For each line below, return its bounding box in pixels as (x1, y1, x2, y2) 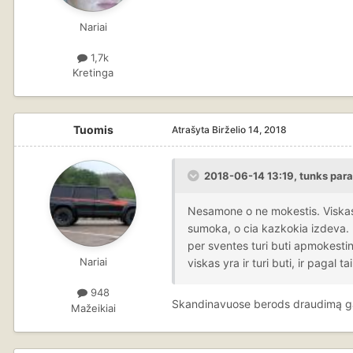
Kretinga (72, 66, 113, 80)
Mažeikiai (70, 301, 116, 314)
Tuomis (72, 123, 113, 137)
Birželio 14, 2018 (212, 124, 287, 136)
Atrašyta (172, 124, 212, 136)
